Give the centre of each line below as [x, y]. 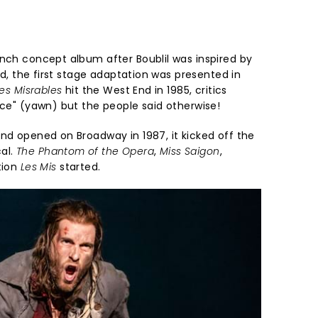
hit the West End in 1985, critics [144, 90]
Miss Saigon [190, 151]
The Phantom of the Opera [86, 151]
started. [78, 166]
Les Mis [38, 166]
